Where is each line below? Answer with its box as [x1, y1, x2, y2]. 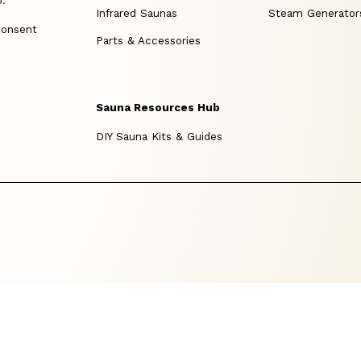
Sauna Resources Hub [96, 102, 221, 114]
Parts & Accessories [96, 34, 201, 47]
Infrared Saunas [96, 6, 178, 19]
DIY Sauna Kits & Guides [96, 131, 223, 143]
